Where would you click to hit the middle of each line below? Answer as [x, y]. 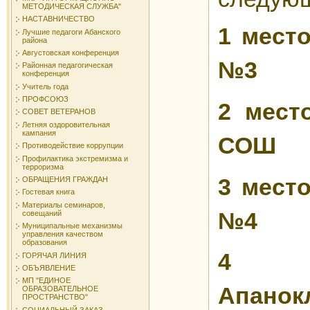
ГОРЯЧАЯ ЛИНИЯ [54, 255]
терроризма [43, 166]
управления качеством [63, 234]
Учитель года [45, 86]
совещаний [42, 213]
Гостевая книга [48, 192]
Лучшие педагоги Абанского [71, 31]
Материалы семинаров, [64, 204]
